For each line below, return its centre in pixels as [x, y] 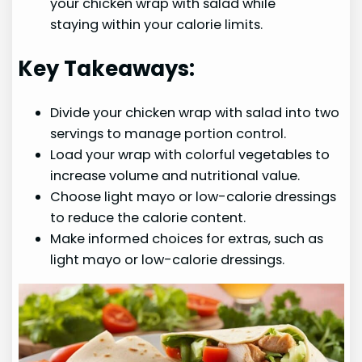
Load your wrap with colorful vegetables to [190, 155]
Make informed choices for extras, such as [187, 239]
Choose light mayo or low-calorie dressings [194, 197]
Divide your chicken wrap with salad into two [195, 113]
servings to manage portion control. [168, 134]
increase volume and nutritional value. [175, 176]
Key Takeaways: [107, 69]
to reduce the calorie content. [148, 218]
